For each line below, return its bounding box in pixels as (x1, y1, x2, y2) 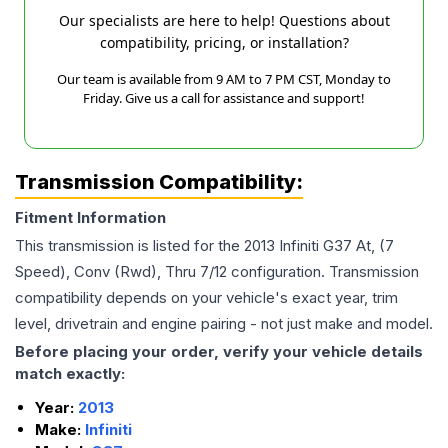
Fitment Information (15, 208, 166, 228)
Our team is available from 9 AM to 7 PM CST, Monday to (57, 70, 391, 89)
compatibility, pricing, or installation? (99, 33, 349, 53)
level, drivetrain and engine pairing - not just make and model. (15, 314, 433, 334)
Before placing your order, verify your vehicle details (15, 342, 423, 362)
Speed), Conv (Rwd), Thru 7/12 (15, 262, 227, 282)
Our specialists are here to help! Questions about (58, 11, 390, 31)
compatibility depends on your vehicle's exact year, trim (15, 288, 398, 308)
